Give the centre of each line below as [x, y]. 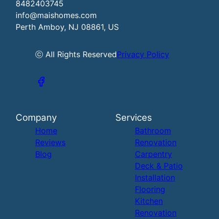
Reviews [50, 142]
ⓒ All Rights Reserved [76, 55]
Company [36, 118]
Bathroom [153, 131]
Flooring [150, 189]
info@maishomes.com [56, 15]
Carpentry [153, 154]
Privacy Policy [143, 55]
